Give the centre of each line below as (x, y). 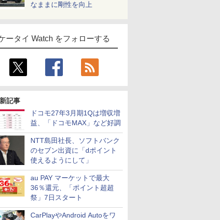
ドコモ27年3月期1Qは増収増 (75, 113)
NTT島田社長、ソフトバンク (75, 140)
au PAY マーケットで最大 (70, 178)
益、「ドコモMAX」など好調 (76, 123)
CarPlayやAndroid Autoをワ (73, 215)
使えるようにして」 (61, 160)
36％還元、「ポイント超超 (72, 188)
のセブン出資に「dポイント (74, 150)
